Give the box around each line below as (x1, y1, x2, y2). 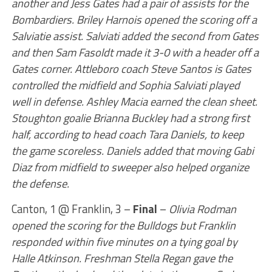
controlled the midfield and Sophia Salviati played (11, 76, 240, 93)
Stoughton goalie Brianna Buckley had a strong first (11, 109, 250, 126)
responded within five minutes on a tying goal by (11, 233, 237, 250)
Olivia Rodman (168, 200, 236, 217)
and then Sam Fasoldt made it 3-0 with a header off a (11, 44, 259, 61)
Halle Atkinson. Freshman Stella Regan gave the (11, 250, 233, 267)
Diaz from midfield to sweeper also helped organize (11, 158, 249, 175)
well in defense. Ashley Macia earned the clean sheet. (11, 93, 257, 110)
